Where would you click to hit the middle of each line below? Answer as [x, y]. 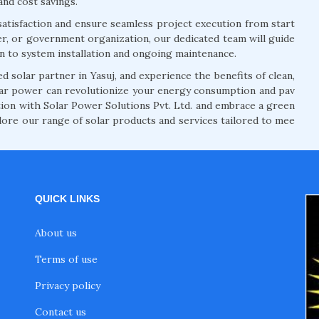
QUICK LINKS [67, 199]
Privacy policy [68, 286]
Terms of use [66, 260]
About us [56, 233]
